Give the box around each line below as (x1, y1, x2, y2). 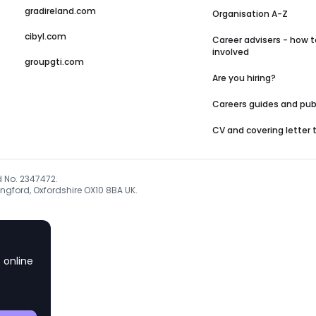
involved (212, 46, 249, 58)
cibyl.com (25, 30, 67, 42)
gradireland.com (25, 5, 97, 17)
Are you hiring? (212, 72, 276, 84)
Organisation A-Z (212, 8, 288, 20)
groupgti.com (25, 56, 85, 68)
